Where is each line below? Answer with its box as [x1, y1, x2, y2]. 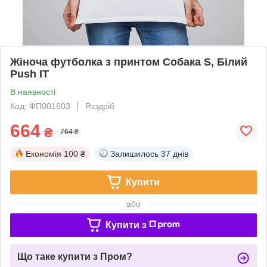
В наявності [10, 86, 55, 97]
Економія [26, 148, 61, 159]
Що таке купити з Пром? [17, 251, 132, 262]
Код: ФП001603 [10, 101, 70, 111]
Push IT [10, 67, 49, 80]
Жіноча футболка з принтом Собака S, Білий [10, 55, 247, 68]
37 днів [161, 148, 188, 159]
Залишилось [110, 148, 159, 159]
